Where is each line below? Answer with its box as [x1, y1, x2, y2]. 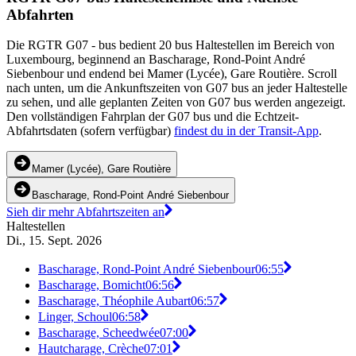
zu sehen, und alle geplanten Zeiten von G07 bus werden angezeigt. [6, 95, 346, 110]
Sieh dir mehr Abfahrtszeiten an [6, 205, 164, 219]
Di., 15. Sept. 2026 [6, 234, 102, 248]
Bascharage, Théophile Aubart [38, 294, 191, 308]
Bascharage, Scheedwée [38, 326, 160, 340]
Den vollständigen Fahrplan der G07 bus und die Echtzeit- [6, 110, 299, 124]
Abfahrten [6, 6, 74, 23]
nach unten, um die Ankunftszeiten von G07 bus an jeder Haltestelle [6, 81, 347, 95]
